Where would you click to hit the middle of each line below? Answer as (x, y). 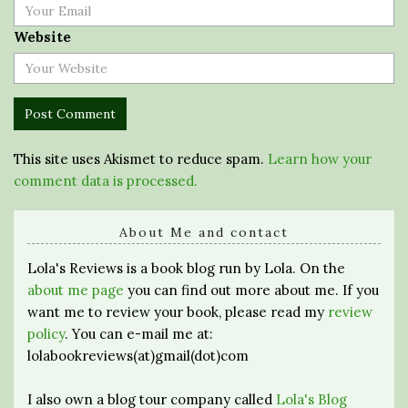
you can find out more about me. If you (251, 290)
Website (42, 37)
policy (46, 334)
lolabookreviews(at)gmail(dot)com (138, 356)
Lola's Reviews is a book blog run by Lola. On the (186, 268)
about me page (76, 290)
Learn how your (320, 159)
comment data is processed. (106, 181)
